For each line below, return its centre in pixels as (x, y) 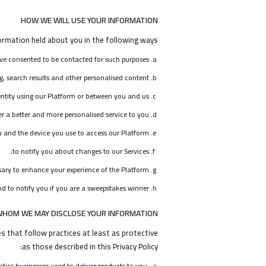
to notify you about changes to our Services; (80, 151)
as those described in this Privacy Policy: (90, 246)
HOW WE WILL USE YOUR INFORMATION (89, 20)
